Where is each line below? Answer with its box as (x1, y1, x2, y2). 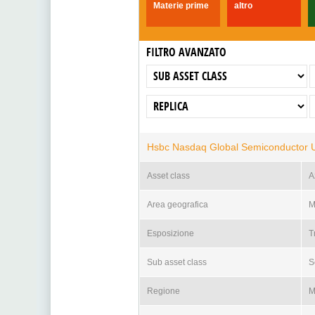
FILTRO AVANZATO (146, 46, 226, 59)
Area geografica (146, 200, 208, 210)
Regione (146, 286, 180, 296)
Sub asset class (146, 257, 207, 267)
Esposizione (146, 229, 194, 238)
